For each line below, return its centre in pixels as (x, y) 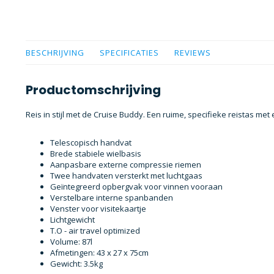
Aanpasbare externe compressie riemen (126, 165)
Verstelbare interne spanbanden (112, 198)
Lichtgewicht (72, 220)
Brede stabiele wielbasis (96, 154)
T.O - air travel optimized (95, 231)
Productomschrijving (93, 90)
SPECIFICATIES (129, 53)
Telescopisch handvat (91, 143)
